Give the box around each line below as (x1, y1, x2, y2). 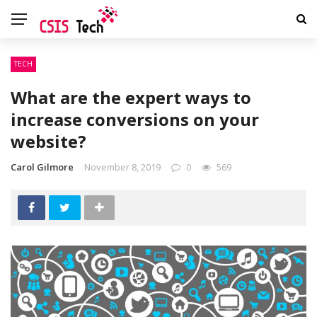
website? (11, 129, 86, 153)
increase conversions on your (11, 108, 259, 131)
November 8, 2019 (84, 161, 161, 173)
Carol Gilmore (11, 161, 74, 173)
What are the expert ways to (11, 86, 251, 109)
